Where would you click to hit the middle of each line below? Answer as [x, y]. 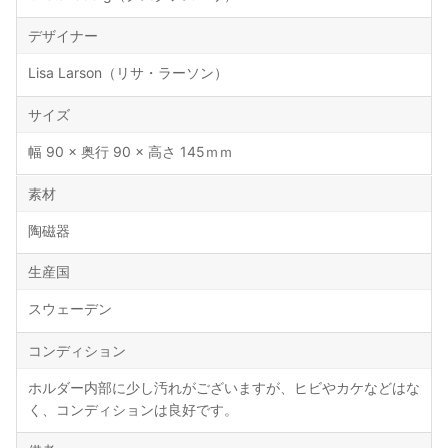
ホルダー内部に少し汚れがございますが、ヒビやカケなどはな [223, 388]
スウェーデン [69, 309]
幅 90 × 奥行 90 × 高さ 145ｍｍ [130, 152]
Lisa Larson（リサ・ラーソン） [127, 73]
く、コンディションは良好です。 [132, 410]
